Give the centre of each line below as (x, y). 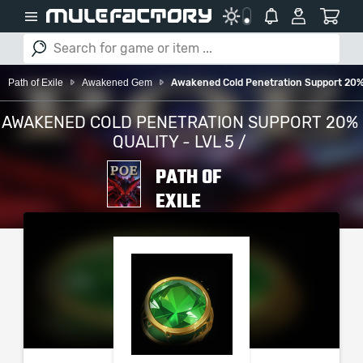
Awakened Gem (117, 83)
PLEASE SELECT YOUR (206, 220)
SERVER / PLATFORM (204, 233)
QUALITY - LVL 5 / (179, 143)
